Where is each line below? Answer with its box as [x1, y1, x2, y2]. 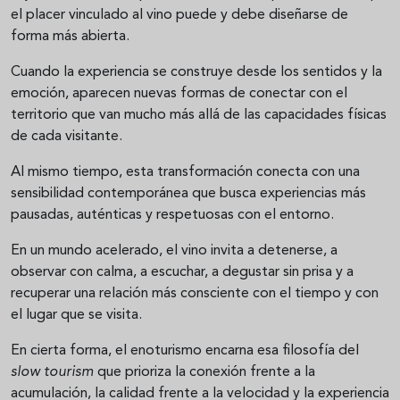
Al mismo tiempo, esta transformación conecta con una [11, 165, 360, 180]
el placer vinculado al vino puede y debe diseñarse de [11, 8, 348, 23]
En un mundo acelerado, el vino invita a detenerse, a [11, 244, 337, 259]
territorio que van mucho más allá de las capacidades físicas [11, 108, 387, 123]
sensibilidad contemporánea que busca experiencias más [11, 187, 366, 202]
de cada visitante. [11, 129, 122, 145]
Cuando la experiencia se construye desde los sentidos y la [11, 65, 382, 80]
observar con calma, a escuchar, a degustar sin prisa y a [11, 265, 354, 280]
